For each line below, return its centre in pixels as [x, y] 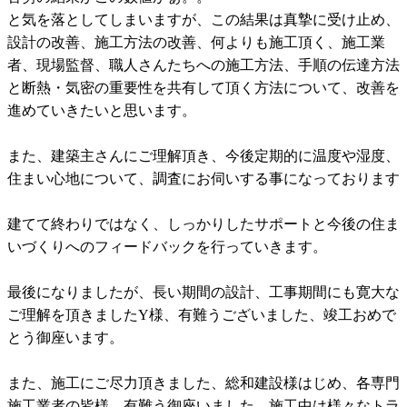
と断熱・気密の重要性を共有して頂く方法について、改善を [203, 88]
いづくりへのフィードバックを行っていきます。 [167, 247]
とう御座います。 [65, 338]
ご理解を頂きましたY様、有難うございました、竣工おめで [202, 315]
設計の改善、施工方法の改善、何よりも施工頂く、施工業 [196, 43]
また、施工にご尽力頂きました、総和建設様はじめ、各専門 [203, 383]
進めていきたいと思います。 [102, 111]
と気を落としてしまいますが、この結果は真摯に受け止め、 [203, 20]
